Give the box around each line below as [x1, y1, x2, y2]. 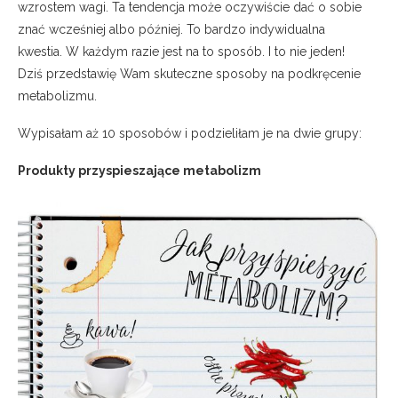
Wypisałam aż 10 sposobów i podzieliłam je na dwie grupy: [18, 125, 362, 140]
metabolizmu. [18, 88, 97, 103]
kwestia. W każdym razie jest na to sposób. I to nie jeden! [18, 44, 345, 59]
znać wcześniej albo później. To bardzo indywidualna [18, 21, 325, 36]
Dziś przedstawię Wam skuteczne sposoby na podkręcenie [18, 66, 361, 81]
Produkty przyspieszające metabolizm [18, 163, 261, 178]
